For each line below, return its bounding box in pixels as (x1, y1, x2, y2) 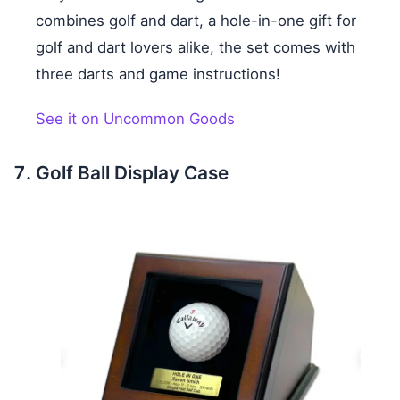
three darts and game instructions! (36, 65, 280, 84)
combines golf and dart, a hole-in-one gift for (36, 12, 356, 30)
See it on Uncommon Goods (36, 110, 235, 129)
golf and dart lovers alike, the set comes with (36, 38, 355, 57)
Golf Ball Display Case (36, 162, 229, 185)
